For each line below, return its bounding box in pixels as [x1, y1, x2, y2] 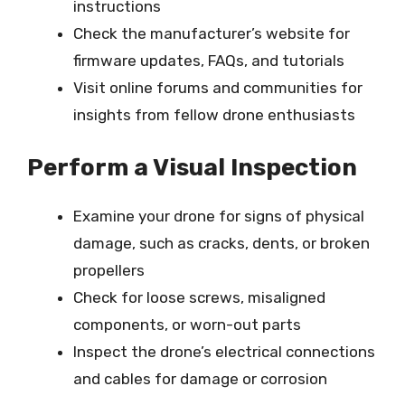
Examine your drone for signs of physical [73, 206, 364, 225]
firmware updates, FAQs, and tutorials [73, 52, 344, 70]
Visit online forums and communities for [73, 79, 363, 97]
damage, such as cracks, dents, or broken [73, 233, 370, 252]
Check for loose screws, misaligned [73, 287, 325, 306]
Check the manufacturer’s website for [73, 24, 350, 42]
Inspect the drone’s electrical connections [73, 342, 375, 361]
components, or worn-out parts [73, 315, 301, 334]
